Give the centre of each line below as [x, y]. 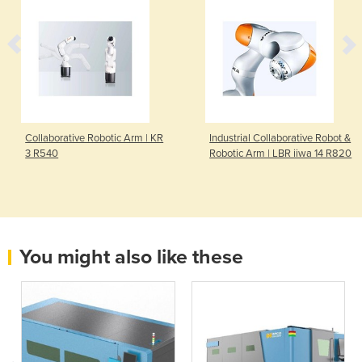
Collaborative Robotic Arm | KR [95, 138]
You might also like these [131, 257]
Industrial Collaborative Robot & [280, 138]
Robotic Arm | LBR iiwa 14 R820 [281, 153]
